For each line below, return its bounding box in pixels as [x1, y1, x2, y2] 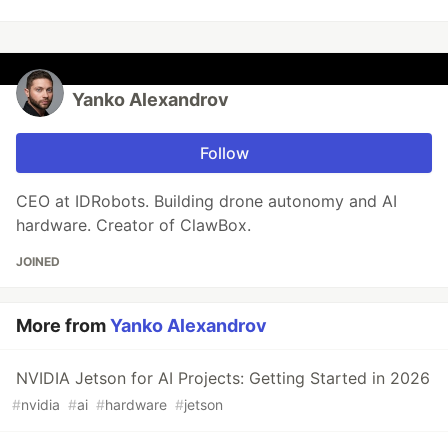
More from [16, 314, 110, 336]
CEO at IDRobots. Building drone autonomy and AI [16, 190, 397, 211]
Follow [199, 142, 249, 163]
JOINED [16, 253, 60, 269]
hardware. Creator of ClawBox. [16, 214, 251, 235]
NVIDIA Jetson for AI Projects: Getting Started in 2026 [16, 367, 430, 388]
